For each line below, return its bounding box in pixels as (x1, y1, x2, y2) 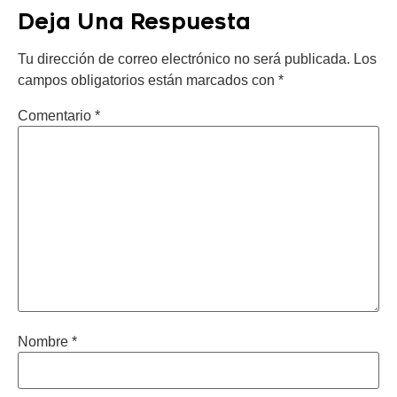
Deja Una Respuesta (18, 10, 251, 35)
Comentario (18, 107, 95, 123)
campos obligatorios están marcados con (18, 73, 278, 89)
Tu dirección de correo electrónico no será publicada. (18, 51, 350, 67)
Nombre (18, 333, 72, 349)
